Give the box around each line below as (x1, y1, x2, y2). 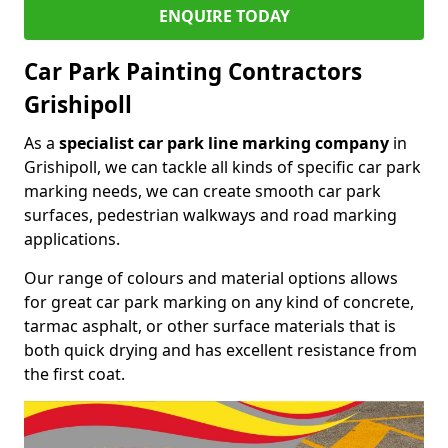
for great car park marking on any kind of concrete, (24, 290, 414, 313)
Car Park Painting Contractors (24, 55, 362, 87)
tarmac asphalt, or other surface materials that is (24, 314, 396, 337)
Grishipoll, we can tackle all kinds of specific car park (24, 155, 421, 178)
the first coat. (24, 362, 125, 385)
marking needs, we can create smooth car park (24, 179, 381, 202)
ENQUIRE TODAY (158, 4, 290, 27)
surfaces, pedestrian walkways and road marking (24, 203, 397, 226)
